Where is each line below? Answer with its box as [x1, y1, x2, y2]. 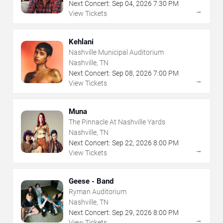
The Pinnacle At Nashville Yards [69, 117, 165, 126]
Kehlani [69, 37, 94, 46]
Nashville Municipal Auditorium [69, 48, 164, 56]
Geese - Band [69, 176, 113, 186]
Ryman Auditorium [69, 187, 126, 196]
